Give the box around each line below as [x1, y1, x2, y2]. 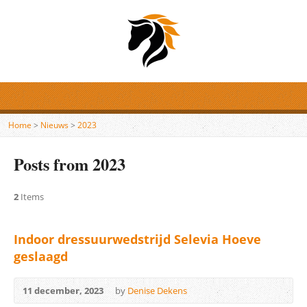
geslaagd [14, 248, 68, 265]
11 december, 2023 [23, 284, 103, 297]
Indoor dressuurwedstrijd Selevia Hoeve [14, 231, 261, 247]
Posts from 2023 [14, 152, 125, 176]
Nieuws [40, 120, 69, 130]
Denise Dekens [127, 284, 187, 297]
